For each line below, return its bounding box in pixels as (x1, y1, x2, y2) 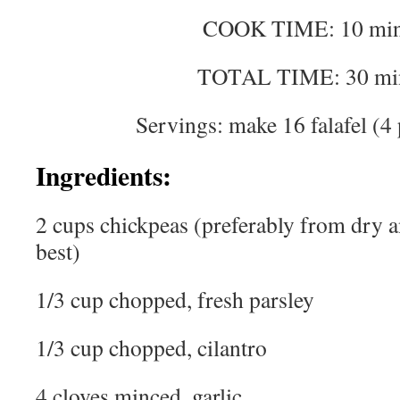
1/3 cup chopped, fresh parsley (36, 284, 314, 314)
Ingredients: (36, 156, 171, 195)
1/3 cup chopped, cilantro (36, 332, 267, 362)
